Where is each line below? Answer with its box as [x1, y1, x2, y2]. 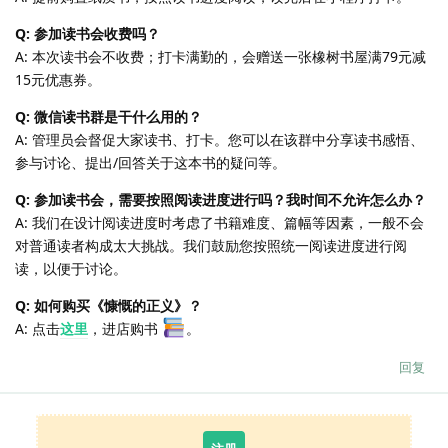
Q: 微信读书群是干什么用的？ [15, 106, 202, 126]
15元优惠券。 [15, 69, 101, 89]
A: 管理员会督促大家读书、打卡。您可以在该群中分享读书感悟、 [15, 129, 424, 149]
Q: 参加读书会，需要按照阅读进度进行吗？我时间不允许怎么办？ [15, 189, 426, 209]
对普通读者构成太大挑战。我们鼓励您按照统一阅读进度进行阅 [15, 235, 407, 255]
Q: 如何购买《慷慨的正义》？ [15, 295, 202, 315]
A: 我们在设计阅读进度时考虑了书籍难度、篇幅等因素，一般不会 [15, 212, 424, 232]
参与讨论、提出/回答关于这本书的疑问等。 [15, 152, 286, 172]
